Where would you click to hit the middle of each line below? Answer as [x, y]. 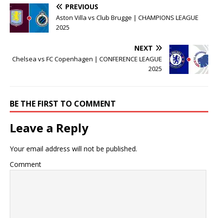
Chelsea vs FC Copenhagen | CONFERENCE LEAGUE [87, 59]
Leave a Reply [49, 127]
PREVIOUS [82, 6]
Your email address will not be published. [73, 148]
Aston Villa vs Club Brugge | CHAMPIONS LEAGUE [127, 17]
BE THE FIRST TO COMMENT [63, 103]
